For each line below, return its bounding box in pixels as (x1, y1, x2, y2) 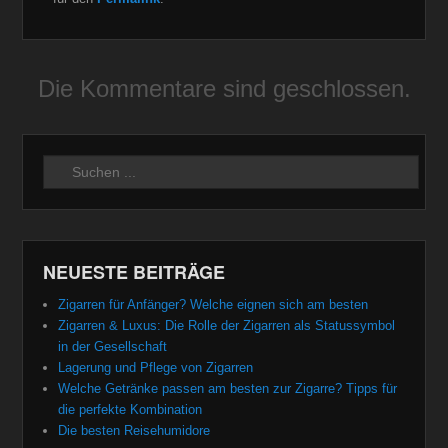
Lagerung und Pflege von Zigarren (58, 359, 254, 375)
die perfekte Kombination (58, 401, 203, 417)
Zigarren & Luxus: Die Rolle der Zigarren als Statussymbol (58, 317, 396, 333)
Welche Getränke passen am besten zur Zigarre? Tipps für (58, 380, 398, 396)
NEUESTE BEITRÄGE (43, 258, 226, 285)
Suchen (43, 157, 92, 174)
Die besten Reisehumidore (58, 422, 211, 438)
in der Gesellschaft (58, 338, 168, 354)
